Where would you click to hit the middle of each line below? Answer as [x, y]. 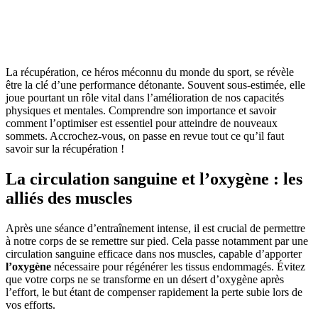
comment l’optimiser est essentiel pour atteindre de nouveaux [142, 124]
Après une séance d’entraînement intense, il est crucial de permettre [155, 229]
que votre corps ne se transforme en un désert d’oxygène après [145, 280]
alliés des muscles [69, 198]
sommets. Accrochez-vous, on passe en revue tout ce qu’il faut [145, 136]
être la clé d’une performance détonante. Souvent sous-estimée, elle [155, 85]
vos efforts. [31, 305]
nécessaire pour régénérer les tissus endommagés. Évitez [178, 267]
